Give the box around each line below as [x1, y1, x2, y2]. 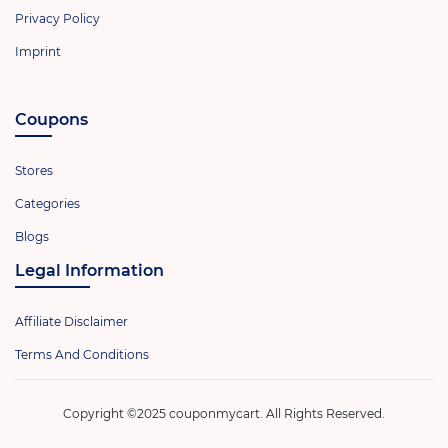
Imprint [15, 43, 61, 59]
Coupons [15, 109, 88, 129]
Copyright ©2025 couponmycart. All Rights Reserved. [63, 405, 385, 421]
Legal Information [15, 260, 164, 280]
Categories [15, 195, 80, 211]
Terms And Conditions [15, 346, 149, 362]
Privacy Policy [15, 10, 100, 26]
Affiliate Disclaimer [15, 313, 128, 329]
